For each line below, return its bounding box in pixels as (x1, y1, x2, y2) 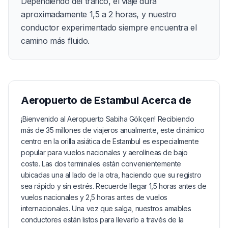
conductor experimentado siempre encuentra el (21, 22, 197, 33)
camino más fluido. (21, 35, 90, 46)
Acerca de (140, 94, 191, 106)
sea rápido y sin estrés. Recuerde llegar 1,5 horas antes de (21, 181, 207, 190)
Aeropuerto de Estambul (21, 94, 139, 106)
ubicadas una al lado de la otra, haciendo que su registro (21, 170, 202, 179)
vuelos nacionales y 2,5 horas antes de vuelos (21, 192, 168, 202)
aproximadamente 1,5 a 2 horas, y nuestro (21, 9, 177, 19)
